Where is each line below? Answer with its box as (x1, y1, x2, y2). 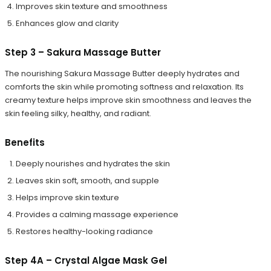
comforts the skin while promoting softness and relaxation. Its (5, 80, 244, 93)
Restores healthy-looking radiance (16, 225, 153, 237)
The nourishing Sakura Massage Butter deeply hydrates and (5, 67, 240, 79)
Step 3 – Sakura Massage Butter (5, 45, 161, 59)
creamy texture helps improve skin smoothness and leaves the (5, 94, 252, 106)
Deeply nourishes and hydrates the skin (16, 157, 170, 169)
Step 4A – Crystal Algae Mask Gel (5, 253, 167, 267)
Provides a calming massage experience (16, 208, 178, 220)
